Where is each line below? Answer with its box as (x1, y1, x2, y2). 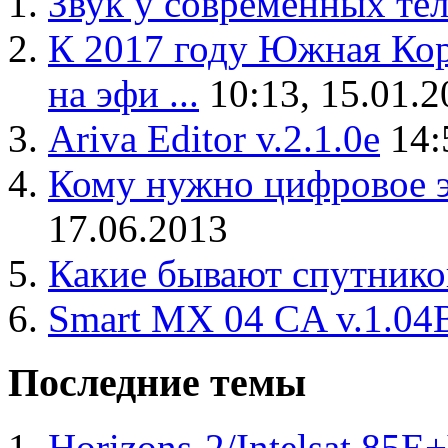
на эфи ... (48, 71, 199, 115)
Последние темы (8, 360, 306, 406)
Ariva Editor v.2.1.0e (48, 116, 380, 160)
